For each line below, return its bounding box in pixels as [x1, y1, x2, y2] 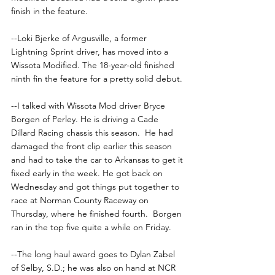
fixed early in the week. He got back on [11, 168, 165, 179]
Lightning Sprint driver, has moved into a [11, 46, 171, 58]
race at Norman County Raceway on [11, 195, 151, 206]
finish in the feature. [11, 6, 88, 17]
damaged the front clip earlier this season [11, 141, 174, 152]
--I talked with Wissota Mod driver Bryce [11, 100, 168, 112]
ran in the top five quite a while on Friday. [11, 222, 171, 233]
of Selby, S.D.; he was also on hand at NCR [11, 262, 178, 274]
